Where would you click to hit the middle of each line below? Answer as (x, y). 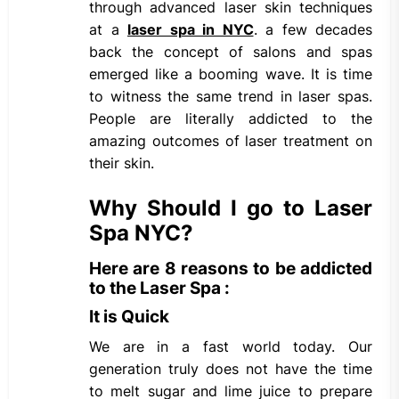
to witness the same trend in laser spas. (231, 97)
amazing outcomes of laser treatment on (231, 141)
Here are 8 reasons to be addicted (231, 269)
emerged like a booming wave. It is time (231, 74)
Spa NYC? (141, 233)
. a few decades (313, 30)
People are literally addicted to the (231, 119)
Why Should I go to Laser (231, 208)
